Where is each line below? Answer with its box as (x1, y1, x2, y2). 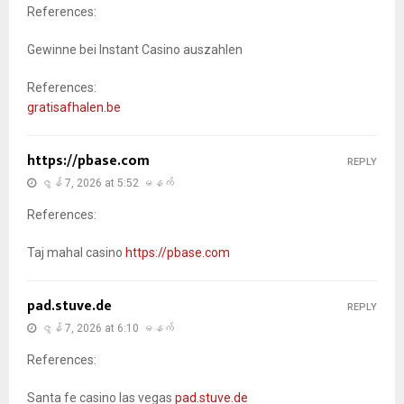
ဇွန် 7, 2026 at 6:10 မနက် (41, 321, 174, 335)
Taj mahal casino (27, 244, 125, 260)
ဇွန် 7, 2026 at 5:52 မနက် (41, 176, 174, 189)
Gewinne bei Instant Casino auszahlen (27, 41, 243, 57)
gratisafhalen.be (27, 99, 121, 115)
